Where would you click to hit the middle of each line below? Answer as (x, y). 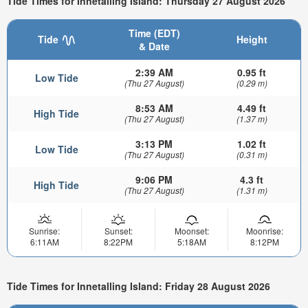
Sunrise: (44, 230)
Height (252, 39)
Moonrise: (264, 230)
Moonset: (191, 230)
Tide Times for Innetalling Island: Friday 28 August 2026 (139, 286)
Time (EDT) (154, 33)
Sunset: (118, 230)
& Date (154, 46)
